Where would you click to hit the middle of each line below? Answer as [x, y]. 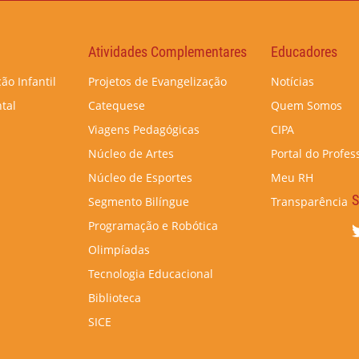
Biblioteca [115, 298]
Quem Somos [307, 106]
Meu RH [292, 178]
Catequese [117, 106]
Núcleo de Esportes [140, 178]
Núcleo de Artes [131, 154]
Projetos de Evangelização [157, 82]
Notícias [292, 82]
